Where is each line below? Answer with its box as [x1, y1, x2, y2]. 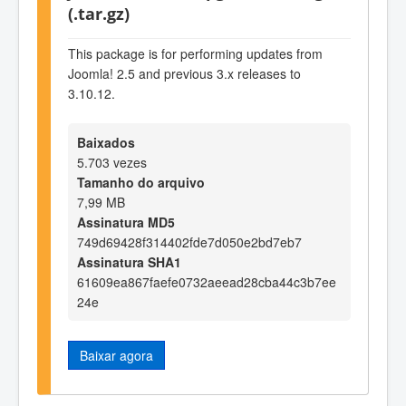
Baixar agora [80, 345, 153, 364]
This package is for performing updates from [68, 43, 323, 63]
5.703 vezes [77, 152, 147, 171]
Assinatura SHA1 [77, 252, 181, 271]
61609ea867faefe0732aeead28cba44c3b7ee [77, 272, 336, 291]
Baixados [77, 132, 135, 151]
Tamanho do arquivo [77, 172, 205, 191]
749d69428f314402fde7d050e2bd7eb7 [77, 232, 302, 251]
